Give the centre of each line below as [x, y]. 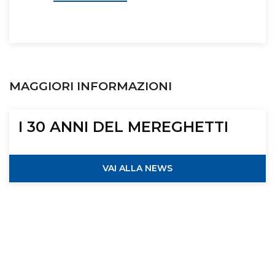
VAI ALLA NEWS [137, 168]
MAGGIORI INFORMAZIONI [91, 86]
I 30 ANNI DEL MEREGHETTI [123, 127]
